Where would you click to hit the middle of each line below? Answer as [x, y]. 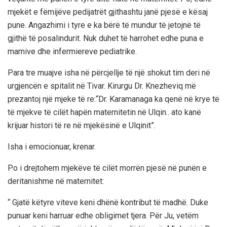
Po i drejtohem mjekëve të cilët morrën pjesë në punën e [107, 168]
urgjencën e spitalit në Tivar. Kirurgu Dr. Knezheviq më [102, 86]
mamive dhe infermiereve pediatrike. [72, 51]
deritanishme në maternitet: [56, 181]
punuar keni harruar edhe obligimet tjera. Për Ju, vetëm [103, 215]
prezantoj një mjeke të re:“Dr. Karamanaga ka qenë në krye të [113, 99]
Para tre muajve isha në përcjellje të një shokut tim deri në [109, 72]
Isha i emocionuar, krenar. [52, 146]
